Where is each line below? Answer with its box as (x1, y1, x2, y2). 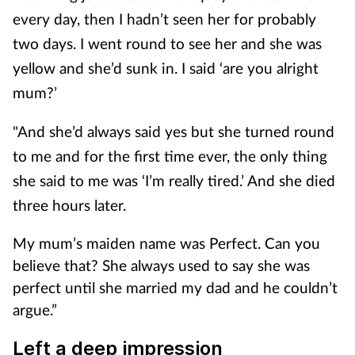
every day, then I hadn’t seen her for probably (13, 10, 316, 28)
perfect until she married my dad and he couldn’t (13, 278, 338, 296)
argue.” (13, 300, 57, 319)
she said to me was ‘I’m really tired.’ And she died (13, 171, 335, 189)
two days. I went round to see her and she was (13, 34, 322, 52)
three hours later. (13, 196, 126, 214)
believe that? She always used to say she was (13, 256, 310, 274)
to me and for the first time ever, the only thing (13, 147, 327, 165)
